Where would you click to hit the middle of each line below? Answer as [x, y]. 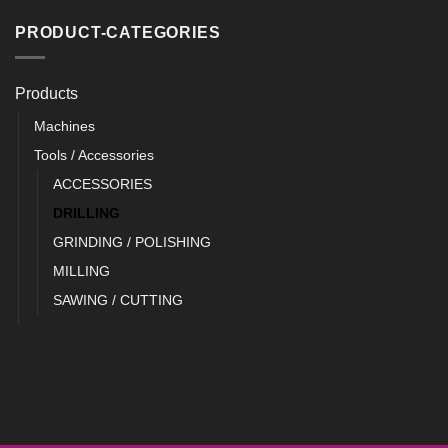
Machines [64, 125]
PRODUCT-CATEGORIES [118, 33]
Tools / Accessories [94, 154]
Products [46, 93]
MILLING [81, 270]
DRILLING [86, 212]
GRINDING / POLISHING [132, 241]
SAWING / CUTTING [118, 299]
